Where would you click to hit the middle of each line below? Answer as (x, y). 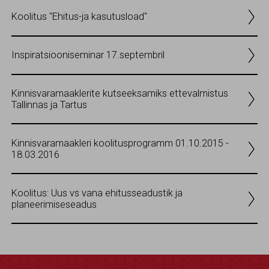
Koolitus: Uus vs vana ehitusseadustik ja (97, 193)
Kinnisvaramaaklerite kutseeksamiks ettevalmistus (120, 93)
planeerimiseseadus (54, 204)
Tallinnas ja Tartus (49, 104)
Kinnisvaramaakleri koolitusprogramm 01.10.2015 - (120, 143)
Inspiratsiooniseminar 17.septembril (88, 55)
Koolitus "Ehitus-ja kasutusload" (79, 17)
